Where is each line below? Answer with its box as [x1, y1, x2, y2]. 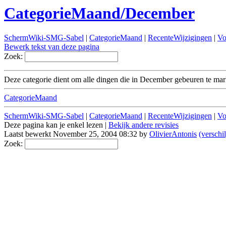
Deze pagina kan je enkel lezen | [4, 121, 108, 130]
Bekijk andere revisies [108, 121, 179, 130]
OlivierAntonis [149, 130, 197, 139]
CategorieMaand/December [4, 4, 195, 22]
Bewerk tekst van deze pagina [4, 42, 99, 51]
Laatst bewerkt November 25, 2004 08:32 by [4, 130, 149, 139]
